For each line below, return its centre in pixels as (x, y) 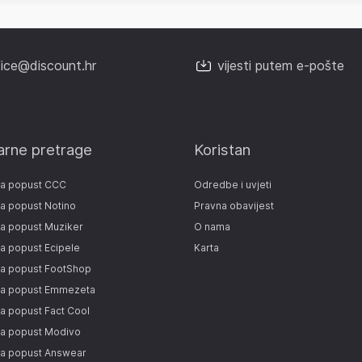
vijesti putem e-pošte (281, 65)
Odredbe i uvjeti (233, 184)
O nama (212, 226)
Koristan (222, 149)
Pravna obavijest (234, 205)
